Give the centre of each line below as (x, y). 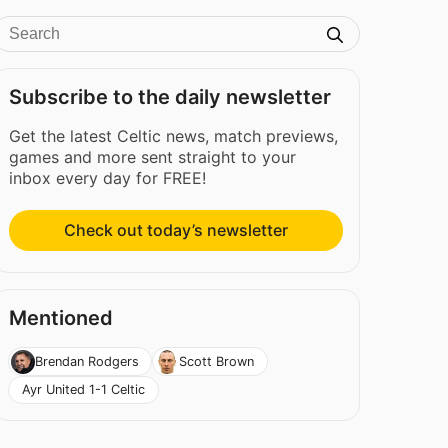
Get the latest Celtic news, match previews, (174, 136)
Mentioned (61, 318)
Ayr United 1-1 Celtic (83, 390)
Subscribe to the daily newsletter (170, 97)
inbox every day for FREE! (108, 178)
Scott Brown (217, 361)
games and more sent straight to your (153, 157)
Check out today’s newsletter (176, 230)
